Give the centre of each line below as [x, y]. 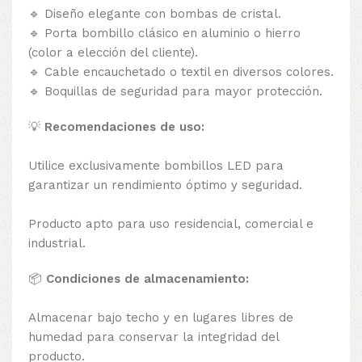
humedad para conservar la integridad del [154, 337]
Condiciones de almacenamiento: [147, 278]
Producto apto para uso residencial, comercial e [171, 223]
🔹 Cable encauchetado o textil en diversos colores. [181, 72]
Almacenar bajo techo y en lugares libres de [161, 317]
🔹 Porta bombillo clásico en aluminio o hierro [164, 33]
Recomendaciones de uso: [124, 126]
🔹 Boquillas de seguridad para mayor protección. [175, 91]
